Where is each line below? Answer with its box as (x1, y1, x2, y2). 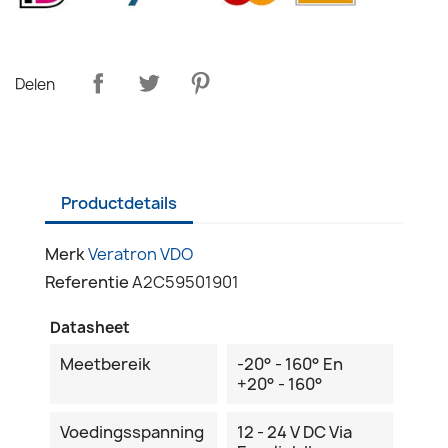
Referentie (45, 270, 129, 293)
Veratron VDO (88, 242, 193, 265)
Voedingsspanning (60, 420, 204, 443)
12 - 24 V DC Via (236, 420, 352, 443)
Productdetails (61, 191, 177, 214)
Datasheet (50, 316, 130, 338)
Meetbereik (60, 352, 151, 375)
